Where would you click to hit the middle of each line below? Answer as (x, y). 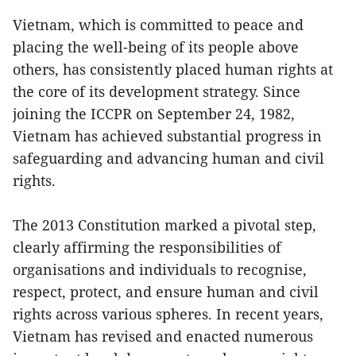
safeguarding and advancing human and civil (168, 158)
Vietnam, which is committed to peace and (158, 24)
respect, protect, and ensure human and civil (166, 291)
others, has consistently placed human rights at (173, 69)
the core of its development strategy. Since (157, 91)
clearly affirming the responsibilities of (147, 247)
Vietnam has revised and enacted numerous (163, 336)
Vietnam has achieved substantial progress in (167, 135)
